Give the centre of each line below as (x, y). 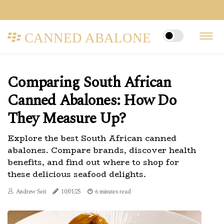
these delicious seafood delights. (77, 174)
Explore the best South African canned (92, 138)
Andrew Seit (31, 192)
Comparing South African (89, 82)
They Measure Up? (66, 118)
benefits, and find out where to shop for (93, 162)
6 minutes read (113, 192)
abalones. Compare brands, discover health (102, 150)
